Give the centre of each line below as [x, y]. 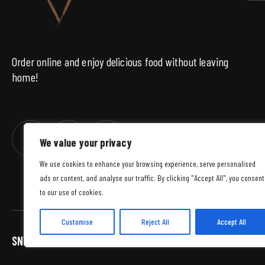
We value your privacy [86, 143]
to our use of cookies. [72, 192]
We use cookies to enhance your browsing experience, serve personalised [148, 164]
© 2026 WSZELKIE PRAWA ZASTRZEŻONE [125, 240]
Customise [77, 222]
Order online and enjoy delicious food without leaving [120, 61]
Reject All [155, 222]
